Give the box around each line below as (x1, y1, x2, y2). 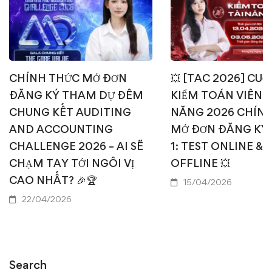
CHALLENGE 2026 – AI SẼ (9, 139, 143, 152)
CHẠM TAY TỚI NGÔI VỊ (9, 156, 134, 169)
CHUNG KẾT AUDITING (9, 105, 131, 118)
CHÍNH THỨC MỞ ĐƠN (9, 71, 127, 84)
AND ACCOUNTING (9, 122, 113, 135)
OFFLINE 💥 (171, 156, 230, 169)
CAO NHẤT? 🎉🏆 (9, 173, 97, 186)
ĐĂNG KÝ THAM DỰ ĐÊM (9, 88, 143, 101)
